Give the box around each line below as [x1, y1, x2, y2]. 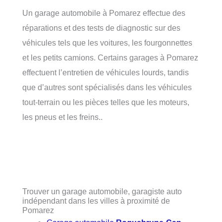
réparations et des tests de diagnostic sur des [22, 23, 180, 32]
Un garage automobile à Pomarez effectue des [22, 8, 185, 17]
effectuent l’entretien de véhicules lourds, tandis [22, 67, 189, 77]
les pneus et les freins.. [22, 112, 103, 121]
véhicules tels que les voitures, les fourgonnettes [22, 38, 192, 47]
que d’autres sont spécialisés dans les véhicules [22, 82, 192, 92]
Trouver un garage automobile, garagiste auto [22, 187, 182, 196]
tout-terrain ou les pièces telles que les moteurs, [22, 97, 189, 107]
